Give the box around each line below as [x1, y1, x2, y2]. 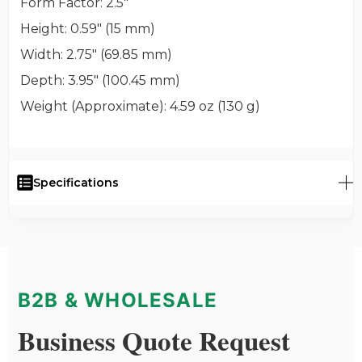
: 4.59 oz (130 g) [163, 98, 260, 114]
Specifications [33, 175, 119, 190]
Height [19, 20, 65, 36]
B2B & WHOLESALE [18, 288, 217, 312]
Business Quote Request [18, 320, 290, 360]
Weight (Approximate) [19, 98, 164, 114]
